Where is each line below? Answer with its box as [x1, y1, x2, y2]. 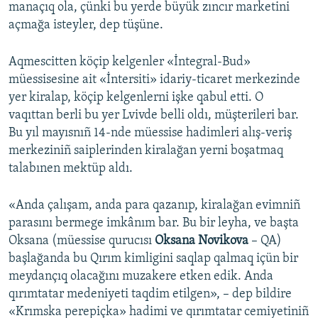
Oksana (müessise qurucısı [9, 234, 152, 248]
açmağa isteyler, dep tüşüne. [9, 18, 163, 33]
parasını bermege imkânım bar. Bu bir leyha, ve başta [9, 216, 299, 231]
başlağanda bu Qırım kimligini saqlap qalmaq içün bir [9, 252, 298, 266]
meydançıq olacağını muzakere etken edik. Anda [9, 270, 273, 284]
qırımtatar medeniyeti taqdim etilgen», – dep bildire [9, 287, 292, 302]
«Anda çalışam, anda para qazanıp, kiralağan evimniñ [9, 199, 300, 213]
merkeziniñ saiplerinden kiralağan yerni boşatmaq [9, 144, 283, 158]
